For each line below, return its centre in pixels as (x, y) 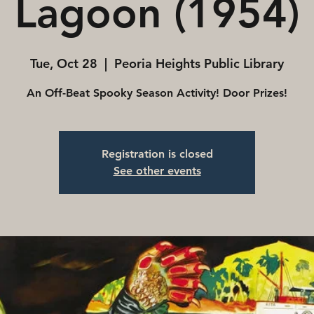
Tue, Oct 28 (64, 63)
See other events (157, 171)
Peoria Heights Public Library (199, 63)
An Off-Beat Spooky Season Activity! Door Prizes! (157, 93)
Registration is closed (157, 154)
